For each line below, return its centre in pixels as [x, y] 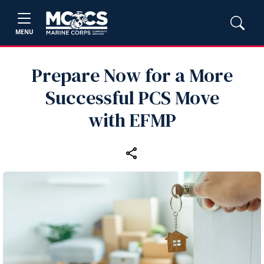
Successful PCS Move [132, 98]
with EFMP [132, 120]
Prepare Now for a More [132, 75]
